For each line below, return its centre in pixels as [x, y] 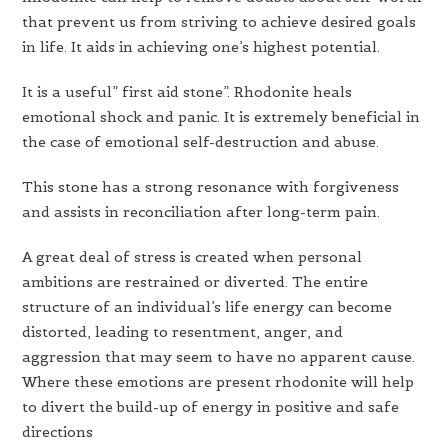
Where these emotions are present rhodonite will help [218, 381]
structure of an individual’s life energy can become [207, 306]
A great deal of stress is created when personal [192, 256]
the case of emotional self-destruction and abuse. [201, 141]
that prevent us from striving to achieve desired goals [219, 21]
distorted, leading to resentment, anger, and [183, 331]
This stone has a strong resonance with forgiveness [211, 186]
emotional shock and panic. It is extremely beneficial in [221, 116]
